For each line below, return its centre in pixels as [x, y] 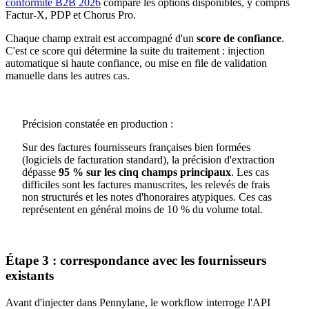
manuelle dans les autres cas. [68, 75]
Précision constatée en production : [98, 123]
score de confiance [239, 38]
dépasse [40, 172]
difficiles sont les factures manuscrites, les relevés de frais [146, 184]
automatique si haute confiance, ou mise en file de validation [136, 63]
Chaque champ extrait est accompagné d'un [101, 38]
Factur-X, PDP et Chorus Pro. [71, 14]
